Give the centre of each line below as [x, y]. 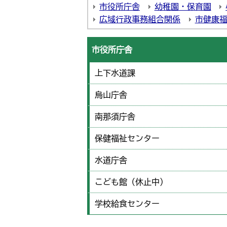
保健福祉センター [127, 138]
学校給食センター [127, 204]
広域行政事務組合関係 [140, 19]
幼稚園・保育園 [183, 7]
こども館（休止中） [131, 182]
